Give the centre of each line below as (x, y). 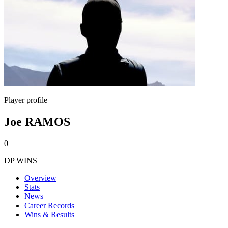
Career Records (49, 205)
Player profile (26, 100)
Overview (40, 178)
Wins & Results (49, 214)
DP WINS (21, 160)
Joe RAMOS (37, 121)
